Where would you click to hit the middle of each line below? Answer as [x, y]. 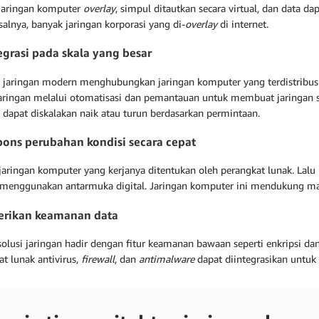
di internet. [243, 23]
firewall [98, 259]
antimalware [167, 259]
